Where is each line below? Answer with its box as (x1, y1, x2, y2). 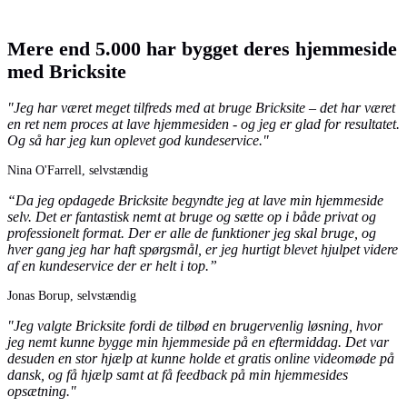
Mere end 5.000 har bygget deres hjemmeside (7, 38, 397, 61)
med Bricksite (7, 61, 126, 84)
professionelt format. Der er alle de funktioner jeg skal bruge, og (7, 225, 376, 242)
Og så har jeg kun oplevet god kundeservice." (7, 133, 269, 149)
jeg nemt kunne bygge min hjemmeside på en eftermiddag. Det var (7, 334, 389, 351)
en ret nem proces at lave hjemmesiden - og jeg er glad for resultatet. (7, 116, 400, 133)
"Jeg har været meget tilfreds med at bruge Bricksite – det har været (7, 100, 395, 116)
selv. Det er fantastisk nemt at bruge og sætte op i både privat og (7, 209, 376, 225)
